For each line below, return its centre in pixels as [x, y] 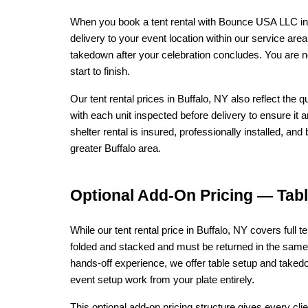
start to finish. [100, 71]
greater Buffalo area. [115, 148]
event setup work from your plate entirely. [162, 280]
